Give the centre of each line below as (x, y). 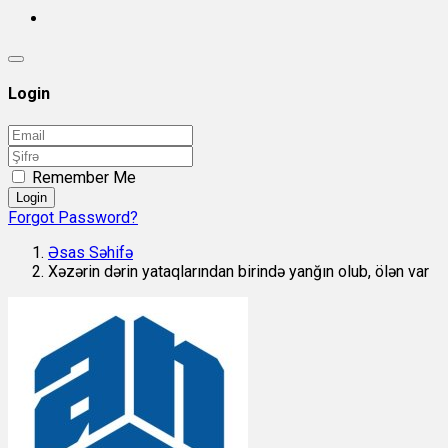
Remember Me (84, 177)
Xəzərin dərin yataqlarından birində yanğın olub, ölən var (238, 271)
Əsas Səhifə (90, 252)
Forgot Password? (73, 217)
